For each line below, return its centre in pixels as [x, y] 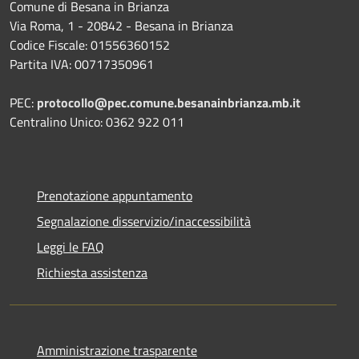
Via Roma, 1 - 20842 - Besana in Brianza [121, 25]
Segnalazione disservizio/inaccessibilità [144, 221]
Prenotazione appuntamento [115, 195]
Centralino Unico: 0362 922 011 [97, 121]
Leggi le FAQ [71, 246]
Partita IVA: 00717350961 [82, 64]
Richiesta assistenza [92, 272]
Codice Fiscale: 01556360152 [90, 44]
